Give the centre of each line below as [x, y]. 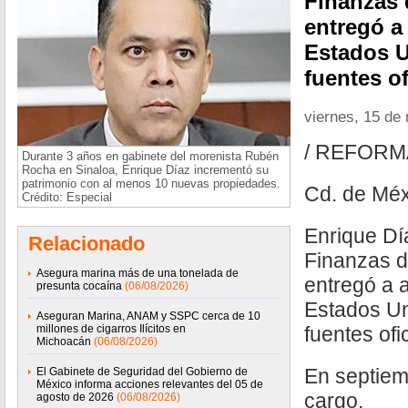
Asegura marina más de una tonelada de [138, 273]
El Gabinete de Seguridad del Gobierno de [142, 372]
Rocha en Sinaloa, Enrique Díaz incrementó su [145, 170]
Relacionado [87, 244]
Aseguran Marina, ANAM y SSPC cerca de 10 [148, 316]
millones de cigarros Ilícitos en [111, 329]
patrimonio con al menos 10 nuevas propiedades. [151, 184]
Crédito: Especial [67, 197]
